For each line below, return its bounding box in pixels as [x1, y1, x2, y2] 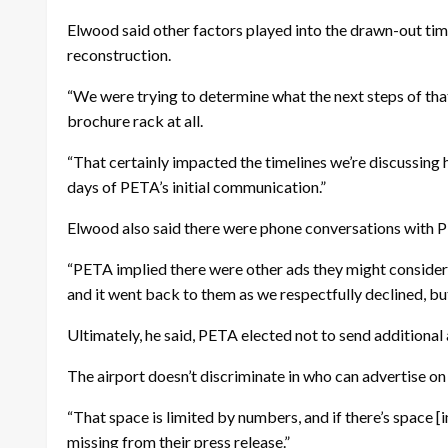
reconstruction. [67, 44, 171, 64]
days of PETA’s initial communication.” [67, 176, 326, 196]
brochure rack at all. [67, 110, 203, 130]
